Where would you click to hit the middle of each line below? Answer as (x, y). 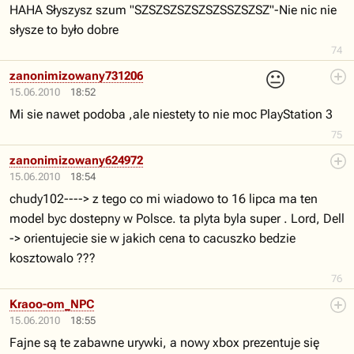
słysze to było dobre (64, 30)
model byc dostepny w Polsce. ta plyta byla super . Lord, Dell (177, 218)
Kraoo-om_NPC (52, 304)
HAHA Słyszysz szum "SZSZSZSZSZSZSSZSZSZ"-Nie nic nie (173, 10)
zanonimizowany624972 (76, 160)
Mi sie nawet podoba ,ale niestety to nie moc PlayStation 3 (171, 114)
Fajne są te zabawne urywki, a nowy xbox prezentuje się (164, 343)
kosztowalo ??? (53, 258)
